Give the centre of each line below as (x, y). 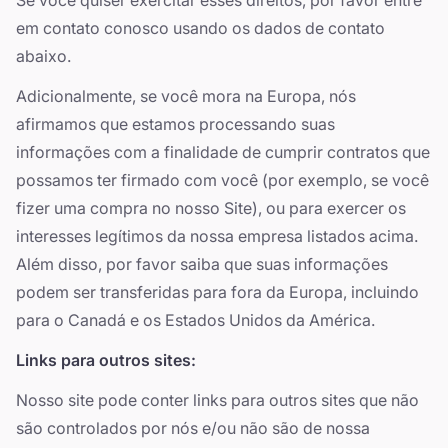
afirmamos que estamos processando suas (175, 124)
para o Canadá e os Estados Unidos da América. (195, 320)
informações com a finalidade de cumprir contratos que (223, 152)
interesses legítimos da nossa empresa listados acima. (217, 236)
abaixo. (43, 56)
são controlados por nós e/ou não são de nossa (193, 428)
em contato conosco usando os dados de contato (200, 28)
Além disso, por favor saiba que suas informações (202, 264)
